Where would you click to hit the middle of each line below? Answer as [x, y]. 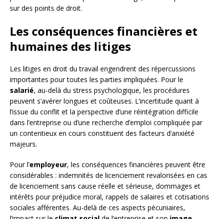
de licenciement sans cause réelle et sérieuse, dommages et [105, 186]
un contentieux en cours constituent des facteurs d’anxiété [102, 133]
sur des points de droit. [46, 8]
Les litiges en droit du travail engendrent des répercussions [103, 69]
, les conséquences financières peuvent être [136, 165]
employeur [48, 165]
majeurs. [23, 144]
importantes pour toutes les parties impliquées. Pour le [97, 80]
